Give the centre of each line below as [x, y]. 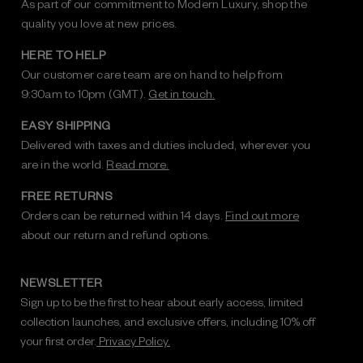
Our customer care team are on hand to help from [152, 73]
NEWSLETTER [62, 282]
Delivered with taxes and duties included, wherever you [166, 144]
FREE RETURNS [67, 195]
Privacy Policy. [133, 340]
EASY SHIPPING [66, 124]
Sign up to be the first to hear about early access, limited [162, 301]
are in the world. [64, 163]
